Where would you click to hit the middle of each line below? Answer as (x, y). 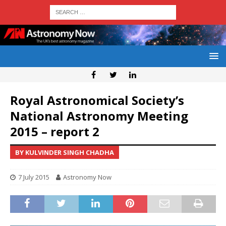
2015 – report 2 (55, 132)
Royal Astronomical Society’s (97, 100)
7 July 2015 (34, 177)
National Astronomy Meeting (99, 116)
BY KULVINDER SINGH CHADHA (65, 153)
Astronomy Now (87, 177)
